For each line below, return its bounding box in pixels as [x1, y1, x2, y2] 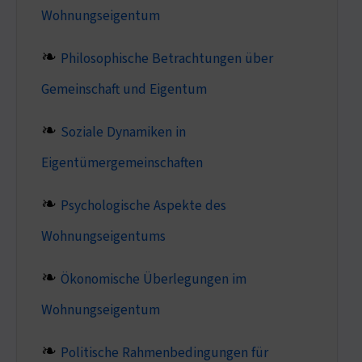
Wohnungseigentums [40, 225, 166, 246]
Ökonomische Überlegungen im [60, 268, 246, 289]
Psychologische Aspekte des [60, 195, 226, 216]
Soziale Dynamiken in [60, 121, 186, 142]
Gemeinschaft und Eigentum [40, 78, 207, 99]
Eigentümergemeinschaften [40, 152, 203, 173]
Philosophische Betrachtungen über [60, 48, 273, 69]
